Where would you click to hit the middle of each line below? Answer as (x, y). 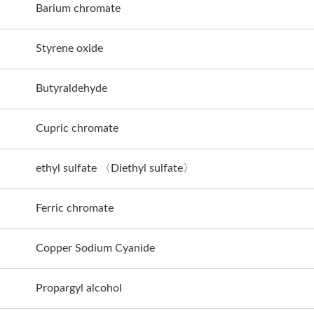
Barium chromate (78, 8)
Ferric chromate (75, 208)
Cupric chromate (77, 128)
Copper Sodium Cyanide (95, 248)
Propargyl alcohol (79, 288)
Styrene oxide (69, 48)
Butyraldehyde (71, 88)
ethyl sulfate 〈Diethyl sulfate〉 (115, 168)
